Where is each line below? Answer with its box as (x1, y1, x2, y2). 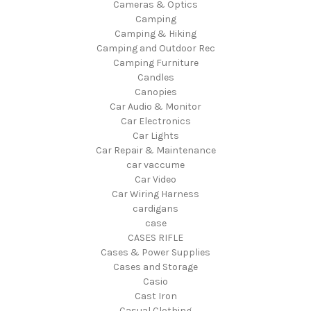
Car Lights (132, 129, 179, 142)
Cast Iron (134, 289, 177, 302)
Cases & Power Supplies (101, 246, 210, 258)
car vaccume (126, 158, 185, 171)
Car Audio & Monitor (110, 100, 201, 112)
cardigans (133, 202, 178, 215)
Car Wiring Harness (112, 187, 199, 200)
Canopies (134, 85, 177, 98)
